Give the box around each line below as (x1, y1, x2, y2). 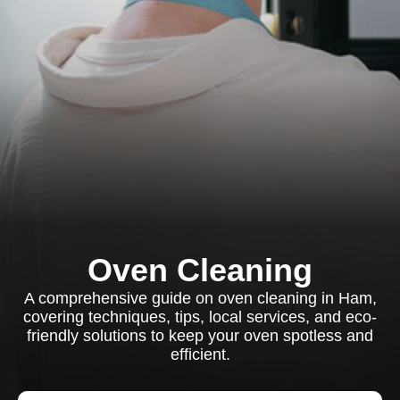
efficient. (170, 346, 230, 363)
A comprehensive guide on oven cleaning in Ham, (23, 289, 377, 307)
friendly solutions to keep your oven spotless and (27, 327, 373, 345)
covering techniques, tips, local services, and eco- (23, 308, 377, 326)
